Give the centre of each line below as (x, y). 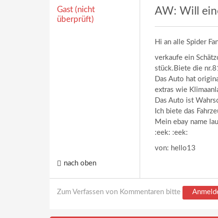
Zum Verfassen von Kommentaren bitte (120, 192)
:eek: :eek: (171, 133)
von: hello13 (175, 148)
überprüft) (75, 19)
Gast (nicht (76, 9)
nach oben (80, 163)
